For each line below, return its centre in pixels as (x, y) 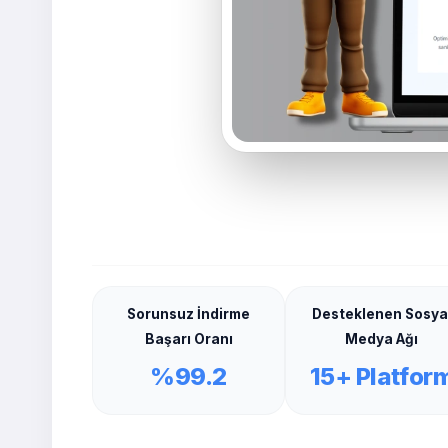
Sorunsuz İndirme (189, 313)
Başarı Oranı (188, 338)
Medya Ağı (382, 338)
